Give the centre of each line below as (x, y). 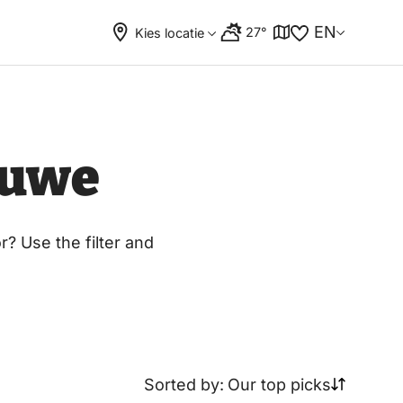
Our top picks (279, 385)
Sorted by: (184, 385)
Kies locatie (169, 32)
